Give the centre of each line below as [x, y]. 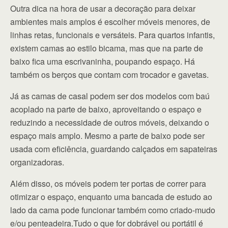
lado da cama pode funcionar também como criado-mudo [113, 210]
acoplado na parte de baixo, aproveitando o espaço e [106, 109]
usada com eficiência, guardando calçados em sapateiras [114, 149]
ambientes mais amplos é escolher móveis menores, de [110, 21]
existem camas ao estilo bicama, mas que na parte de [107, 48]
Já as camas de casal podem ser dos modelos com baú [110, 96]
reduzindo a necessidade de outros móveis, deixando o [110, 122]
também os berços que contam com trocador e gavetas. [109, 74]
